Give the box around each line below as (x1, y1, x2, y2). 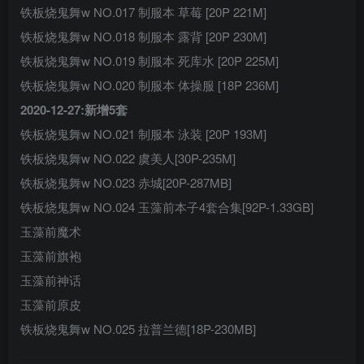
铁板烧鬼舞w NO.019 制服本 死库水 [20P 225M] (20, 52, 279, 70)
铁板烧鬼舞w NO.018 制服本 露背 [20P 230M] (20, 28, 266, 45)
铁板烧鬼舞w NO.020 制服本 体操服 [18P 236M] (20, 76, 279, 94)
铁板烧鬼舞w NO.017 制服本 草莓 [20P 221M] (20, 3, 266, 21)
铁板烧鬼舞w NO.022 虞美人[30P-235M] (20, 149, 236, 167)
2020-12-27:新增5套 (20, 101, 128, 119)
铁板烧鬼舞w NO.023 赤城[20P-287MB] (20, 174, 232, 192)
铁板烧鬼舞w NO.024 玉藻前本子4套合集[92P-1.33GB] (20, 198, 314, 216)
